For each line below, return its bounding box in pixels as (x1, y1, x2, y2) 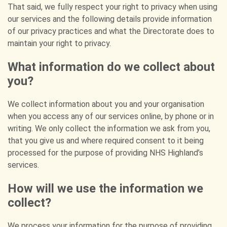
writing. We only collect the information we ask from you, (8, 124, 210, 133)
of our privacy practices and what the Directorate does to (8, 26, 214, 36)
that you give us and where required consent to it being (8, 136, 204, 145)
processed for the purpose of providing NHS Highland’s (8, 148, 203, 158)
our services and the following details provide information (8, 14, 212, 24)
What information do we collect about (8, 60, 215, 74)
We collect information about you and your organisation (8, 99, 204, 109)
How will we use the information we (8, 181, 203, 196)
